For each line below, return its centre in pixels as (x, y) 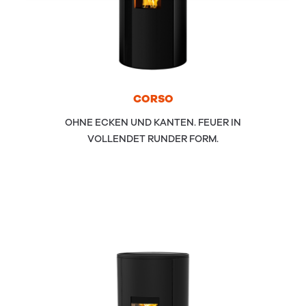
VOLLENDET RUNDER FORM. (153, 139)
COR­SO (153, 99)
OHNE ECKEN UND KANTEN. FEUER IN (153, 122)
